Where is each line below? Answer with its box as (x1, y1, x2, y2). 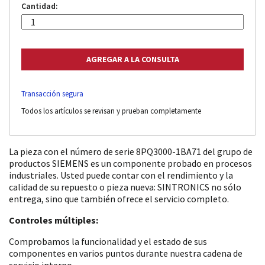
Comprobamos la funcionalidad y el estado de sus (9, 235, 207, 247)
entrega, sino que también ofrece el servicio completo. (9, 192, 229, 205)
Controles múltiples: (9, 214, 98, 226)
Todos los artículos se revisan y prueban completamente (21, 105, 201, 116)
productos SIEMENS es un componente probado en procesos (9, 157, 252, 169)
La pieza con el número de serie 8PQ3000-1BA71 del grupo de (9, 145, 253, 157)
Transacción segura (21, 88, 83, 99)
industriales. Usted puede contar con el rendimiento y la (9, 169, 233, 181)
